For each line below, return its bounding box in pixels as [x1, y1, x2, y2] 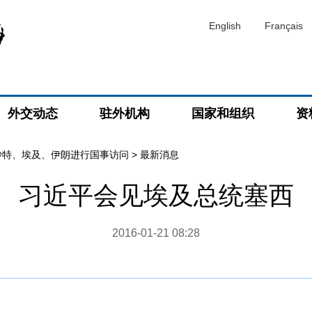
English [209, 20, 241, 31]
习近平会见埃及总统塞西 [18, 181, 294, 210]
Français [265, 20, 303, 31]
